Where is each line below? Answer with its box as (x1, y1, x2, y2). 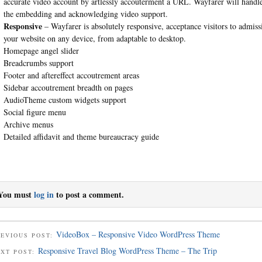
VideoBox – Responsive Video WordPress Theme (56, 228, 220, 240)
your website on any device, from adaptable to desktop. (3, 32, 186, 44)
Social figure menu (3, 106, 66, 118)
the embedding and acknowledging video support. (3, 8, 168, 19)
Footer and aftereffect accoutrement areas (3, 69, 139, 81)
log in (34, 188, 54, 201)
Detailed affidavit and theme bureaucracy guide (3, 130, 159, 142)
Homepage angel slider (3, 44, 79, 56)
